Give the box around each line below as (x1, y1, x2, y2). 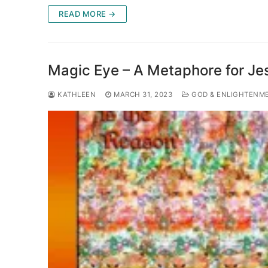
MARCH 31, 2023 (114, 90, 172, 99)
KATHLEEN (55, 90, 96, 99)
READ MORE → (59, 9, 116, 19)
